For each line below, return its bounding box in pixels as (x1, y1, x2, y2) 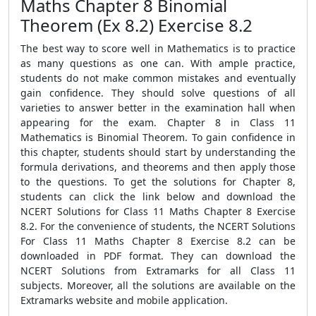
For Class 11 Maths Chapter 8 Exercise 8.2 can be (20, 234, 296, 248)
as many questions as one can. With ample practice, (20, 56, 296, 70)
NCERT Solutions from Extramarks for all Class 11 (20, 264, 296, 277)
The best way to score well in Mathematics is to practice (20, 42, 296, 55)
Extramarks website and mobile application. (20, 293, 228, 307)
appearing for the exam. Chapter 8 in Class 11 (20, 116, 296, 129)
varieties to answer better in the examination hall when (20, 101, 296, 114)
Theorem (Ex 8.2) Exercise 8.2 (20, 13, 253, 37)
